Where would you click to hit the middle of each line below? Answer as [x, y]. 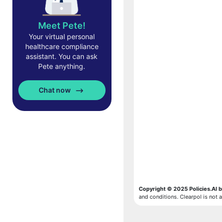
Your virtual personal [62, 36]
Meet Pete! [62, 26]
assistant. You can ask [62, 56]
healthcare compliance [62, 46]
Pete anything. [62, 66]
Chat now [55, 90]
